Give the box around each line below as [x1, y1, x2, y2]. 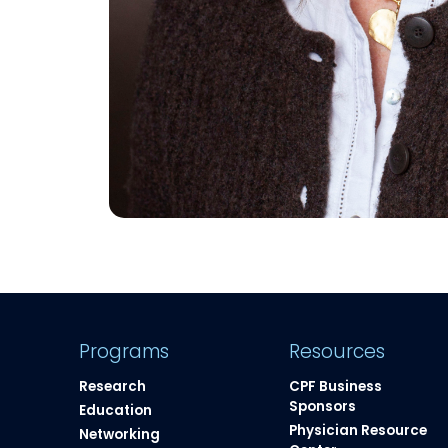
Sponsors [289, 397, 357, 416]
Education [79, 400, 153, 420]
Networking [79, 424, 161, 444]
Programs [79, 337, 170, 365]
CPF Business [289, 377, 383, 396]
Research [79, 377, 147, 396]
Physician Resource [289, 420, 428, 440]
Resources [289, 337, 386, 365]
